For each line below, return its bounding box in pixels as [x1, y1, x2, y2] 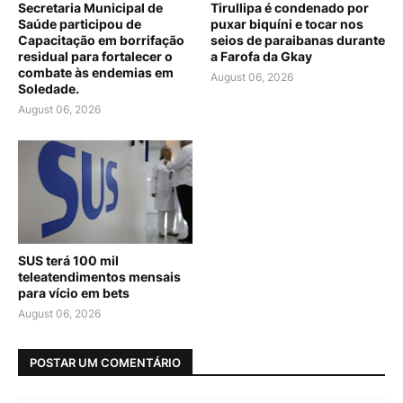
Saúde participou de [18, 16, 141, 31]
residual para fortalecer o [18, 49, 173, 64]
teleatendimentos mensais [18, 269, 181, 284]
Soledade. [18, 81, 79, 96]
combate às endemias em [18, 65, 174, 80]
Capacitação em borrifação [18, 32, 184, 48]
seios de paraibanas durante [210, 32, 385, 48]
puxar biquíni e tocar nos [210, 16, 363, 31]
